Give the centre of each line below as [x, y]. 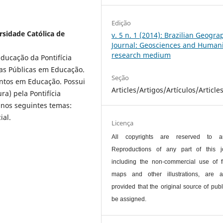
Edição [121, 23]
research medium [141, 55]
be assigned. [129, 199]
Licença [123, 123]
